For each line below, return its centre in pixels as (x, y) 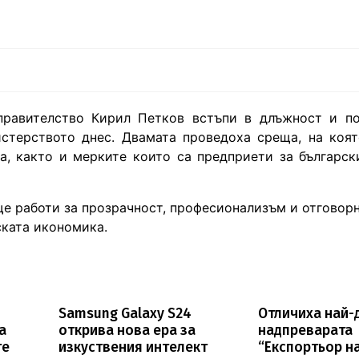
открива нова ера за (127, 330)
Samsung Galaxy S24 (125, 313)
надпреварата (306, 330)
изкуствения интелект (133, 347)
